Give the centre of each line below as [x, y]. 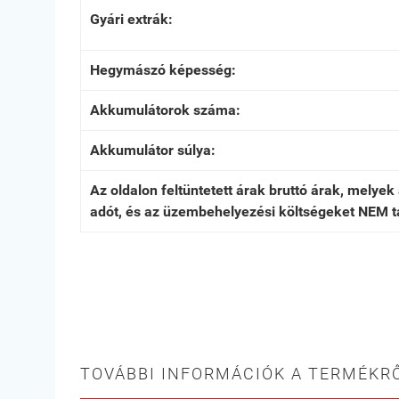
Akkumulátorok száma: [165, 110]
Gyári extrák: [131, 19]
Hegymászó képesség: [163, 70]
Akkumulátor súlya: [153, 150]
